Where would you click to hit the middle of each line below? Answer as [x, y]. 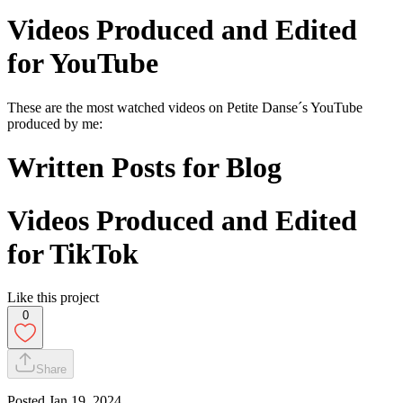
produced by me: [55, 123]
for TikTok [73, 253]
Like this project [53, 298]
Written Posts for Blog [144, 168]
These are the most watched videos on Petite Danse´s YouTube [185, 107]
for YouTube [83, 63]
